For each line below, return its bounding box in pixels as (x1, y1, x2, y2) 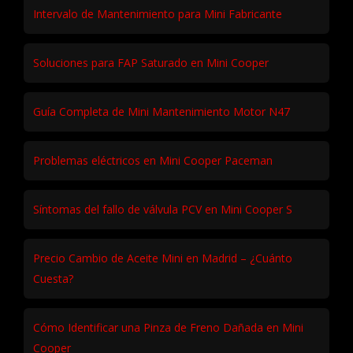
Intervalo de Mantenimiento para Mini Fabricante (33, 6, 282, 21)
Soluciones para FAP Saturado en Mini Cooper (33, 54, 269, 70)
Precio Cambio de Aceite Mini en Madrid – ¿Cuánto (33, 250, 292, 266)
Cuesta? (33, 270, 73, 286)
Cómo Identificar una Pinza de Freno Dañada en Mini (33, 319, 303, 335)
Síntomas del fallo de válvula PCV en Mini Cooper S (33, 201, 292, 217)
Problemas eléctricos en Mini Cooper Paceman (33, 152, 273, 168)
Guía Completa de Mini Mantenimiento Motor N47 (33, 103, 290, 119)
